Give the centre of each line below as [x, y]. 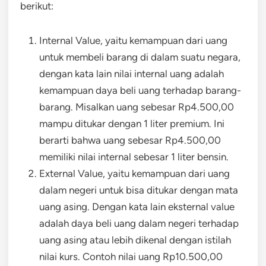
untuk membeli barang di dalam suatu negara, [140, 57]
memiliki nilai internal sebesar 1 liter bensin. [134, 156]
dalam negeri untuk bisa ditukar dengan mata [139, 190]
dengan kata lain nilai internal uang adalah [132, 73]
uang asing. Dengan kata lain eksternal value [137, 206]
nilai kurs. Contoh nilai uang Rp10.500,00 [131, 256]
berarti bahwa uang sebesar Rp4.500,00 [130, 140]
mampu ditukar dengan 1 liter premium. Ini [132, 123]
